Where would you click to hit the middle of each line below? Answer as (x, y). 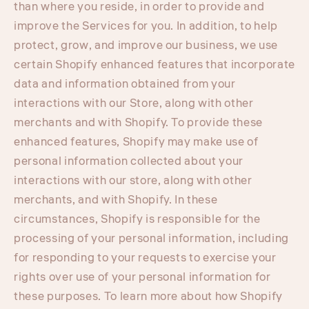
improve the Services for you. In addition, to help (146, 26)
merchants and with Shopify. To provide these (139, 122)
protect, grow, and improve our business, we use (146, 45)
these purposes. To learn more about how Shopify (149, 296)
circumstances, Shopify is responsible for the (137, 219)
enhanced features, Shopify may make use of (136, 142)
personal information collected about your (129, 161)
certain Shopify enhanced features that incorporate (155, 64)
